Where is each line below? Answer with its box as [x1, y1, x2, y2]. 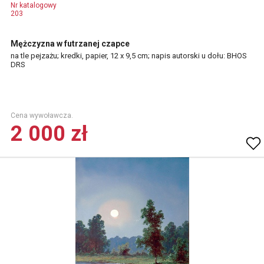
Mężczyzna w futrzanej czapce [11, 39, 130, 48]
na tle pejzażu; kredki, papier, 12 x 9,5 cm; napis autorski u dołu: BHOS [11, 51, 247, 60]
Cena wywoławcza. [11, 111, 73, 120]
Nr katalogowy [11, 1, 57, 9]
